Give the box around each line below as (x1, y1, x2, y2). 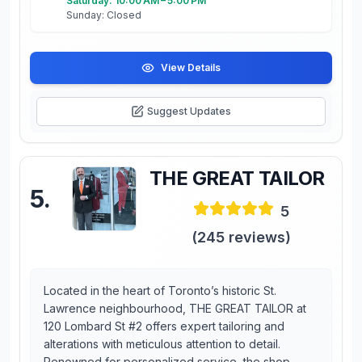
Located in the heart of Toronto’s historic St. (44, 284, 276, 297)
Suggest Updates (147, 105, 231, 117)
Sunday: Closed (66, 9, 141, 21)
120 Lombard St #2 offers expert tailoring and (44, 319, 284, 333)
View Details (161, 61, 221, 74)
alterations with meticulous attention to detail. (44, 337, 280, 351)
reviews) (224, 229, 291, 246)
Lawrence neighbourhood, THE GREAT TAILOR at (44, 301, 306, 315)
